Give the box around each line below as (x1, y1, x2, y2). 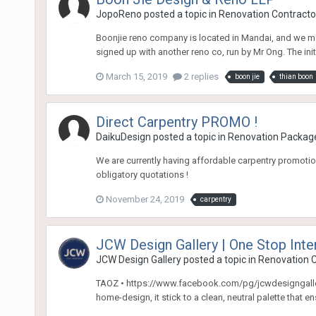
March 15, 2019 (105, 71, 167, 82)
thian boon (279, 72, 313, 80)
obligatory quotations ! (95, 169, 188, 180)
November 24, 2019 (105, 193, 184, 205)
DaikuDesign (95, 130, 151, 142)
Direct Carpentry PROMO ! (95, 113, 257, 130)
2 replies (181, 71, 219, 82)
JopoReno (95, 8, 142, 20)
